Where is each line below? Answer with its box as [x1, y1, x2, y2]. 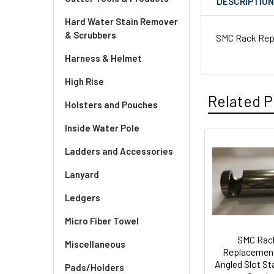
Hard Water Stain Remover [65, 16, 178, 27]
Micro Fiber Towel [65, 215, 139, 226]
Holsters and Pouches [65, 99, 158, 110]
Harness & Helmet [65, 53, 142, 64]
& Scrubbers [65, 29, 116, 40]
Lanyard [65, 169, 99, 180]
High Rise [65, 76, 104, 87]
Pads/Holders [65, 262, 124, 273]
